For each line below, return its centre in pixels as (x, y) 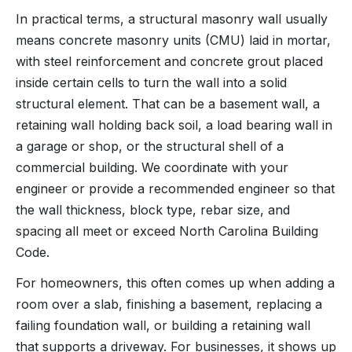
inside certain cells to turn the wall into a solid (151, 82)
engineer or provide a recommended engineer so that (175, 188)
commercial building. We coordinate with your (152, 167)
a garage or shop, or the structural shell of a (150, 146)
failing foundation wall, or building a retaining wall (163, 325)
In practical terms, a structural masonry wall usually (172, 18)
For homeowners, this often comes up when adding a (175, 282)
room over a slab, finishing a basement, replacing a (169, 304)
